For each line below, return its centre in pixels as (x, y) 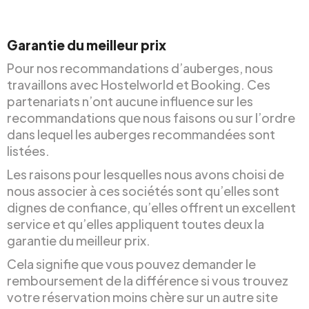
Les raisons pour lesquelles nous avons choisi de (146, 174)
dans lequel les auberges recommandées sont (141, 134)
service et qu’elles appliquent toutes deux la (136, 223)
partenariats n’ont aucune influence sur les (130, 101)
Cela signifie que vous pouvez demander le (131, 263)
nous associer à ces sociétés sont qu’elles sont (143, 190)
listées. (28, 150)
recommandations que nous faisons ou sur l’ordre (151, 117)
